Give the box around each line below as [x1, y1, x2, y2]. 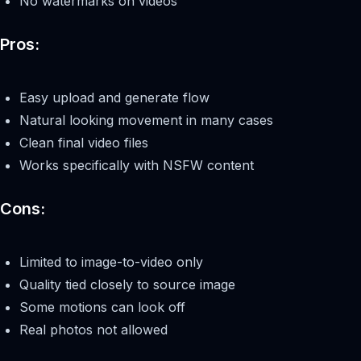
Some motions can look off [19, 299, 185, 316]
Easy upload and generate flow [19, 89, 210, 106]
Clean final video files [19, 135, 148, 151]
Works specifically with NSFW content [19, 157, 254, 174]
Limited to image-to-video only [19, 254, 203, 271]
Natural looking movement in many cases [19, 112, 273, 129]
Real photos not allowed [19, 322, 168, 338]
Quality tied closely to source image [19, 276, 235, 293]
